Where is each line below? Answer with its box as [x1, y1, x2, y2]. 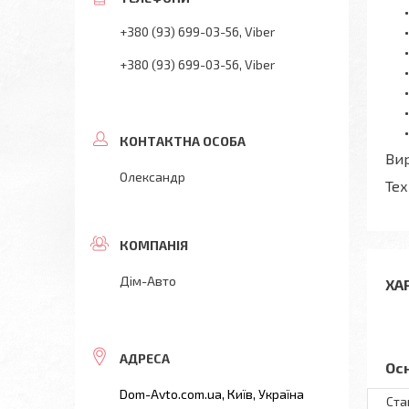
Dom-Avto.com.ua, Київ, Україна [120, 386, 304, 402]
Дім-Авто [120, 273, 176, 288]
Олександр [120, 169, 185, 184]
